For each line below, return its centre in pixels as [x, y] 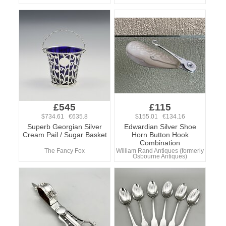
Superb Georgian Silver [65, 127]
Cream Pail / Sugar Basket [65, 135]
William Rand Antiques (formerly [160, 151]
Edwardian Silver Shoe [160, 127]
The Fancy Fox [65, 151]
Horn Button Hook [160, 135]
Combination [160, 143]
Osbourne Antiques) [160, 156]
